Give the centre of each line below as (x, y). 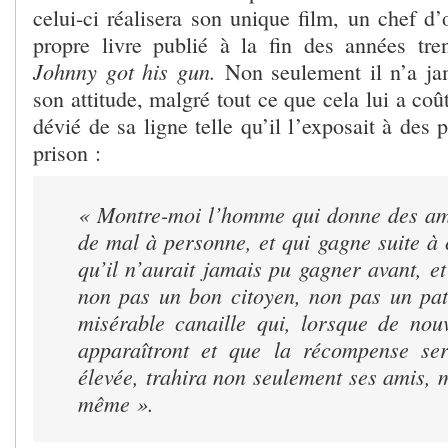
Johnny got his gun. (129, 70)
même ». (116, 402)
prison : (67, 152)
